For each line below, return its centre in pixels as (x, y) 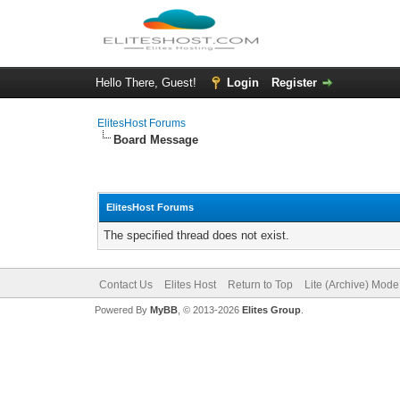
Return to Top (260, 285)
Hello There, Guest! (147, 83)
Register (294, 83)
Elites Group (271, 310)
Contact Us (125, 285)
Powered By (122, 310)
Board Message (156, 140)
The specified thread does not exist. (197, 235)
